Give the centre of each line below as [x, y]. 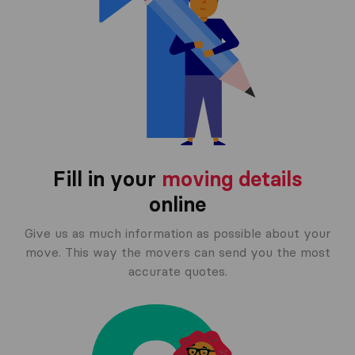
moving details [232, 179]
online [177, 205]
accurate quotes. [177, 271]
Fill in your [107, 179]
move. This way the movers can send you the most [177, 252]
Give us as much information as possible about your [177, 233]
